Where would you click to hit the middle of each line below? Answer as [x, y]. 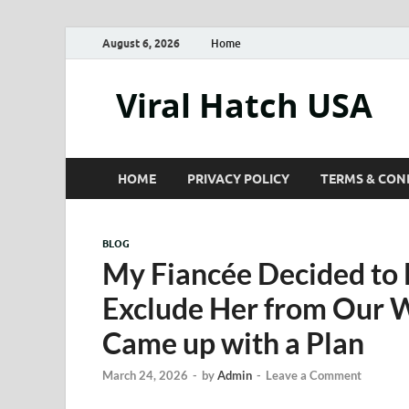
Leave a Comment [314, 376]
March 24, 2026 [145, 376]
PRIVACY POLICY [238, 178]
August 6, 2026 [141, 43]
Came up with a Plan [233, 343]
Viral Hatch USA [244, 105]
